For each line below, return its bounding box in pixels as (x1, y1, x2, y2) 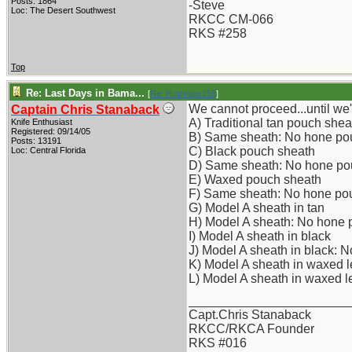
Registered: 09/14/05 (11, 126, 90, 136)
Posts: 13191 (11, 136, 61, 145)
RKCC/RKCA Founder (189, 322, 314, 335)
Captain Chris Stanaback (11, 103, 159, 116)
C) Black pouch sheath (189, 145, 315, 158)
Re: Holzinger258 (150, 89, 216, 98)
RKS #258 (189, 27, 247, 40)
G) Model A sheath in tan (189, 201, 324, 214)
